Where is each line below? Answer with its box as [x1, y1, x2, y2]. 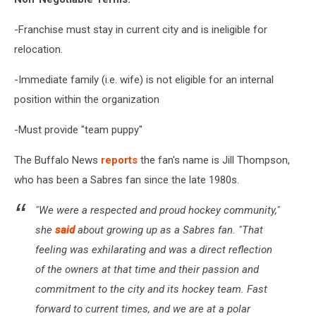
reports [101, 153, 138, 166]
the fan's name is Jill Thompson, [138, 153, 290, 166]
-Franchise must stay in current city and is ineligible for [14, 23, 267, 36]
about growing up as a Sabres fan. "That [75, 223, 263, 236]
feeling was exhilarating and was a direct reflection [35, 243, 272, 256]
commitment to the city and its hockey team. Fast [35, 282, 267, 296]
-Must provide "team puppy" [14, 123, 142, 136]
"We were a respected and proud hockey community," [35, 203, 280, 217]
